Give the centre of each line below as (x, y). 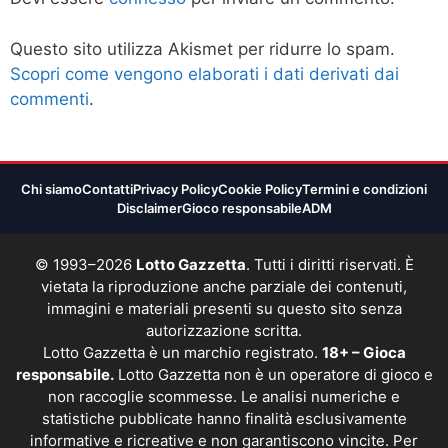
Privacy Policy (175, 189)
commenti (49, 98)
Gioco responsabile (241, 208)
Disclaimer (149, 208)
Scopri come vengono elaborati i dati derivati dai (204, 73)
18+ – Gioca (363, 353)
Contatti (107, 189)
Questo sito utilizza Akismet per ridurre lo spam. (202, 48)
